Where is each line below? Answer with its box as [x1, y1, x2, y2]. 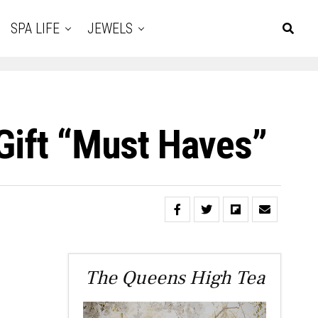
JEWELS [87, 20, 133, 37]
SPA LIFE [11, 20, 60, 37]
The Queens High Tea [84, 265, 265, 290]
